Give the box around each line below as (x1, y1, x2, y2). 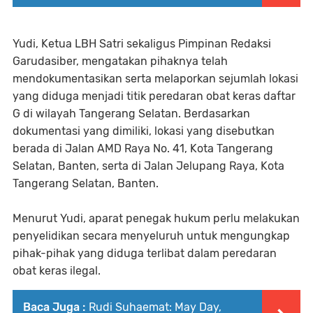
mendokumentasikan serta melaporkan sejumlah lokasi (13, 72, 298, 86)
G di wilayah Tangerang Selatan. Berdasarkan (13, 107, 250, 121)
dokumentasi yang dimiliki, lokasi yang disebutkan (13, 124, 275, 138)
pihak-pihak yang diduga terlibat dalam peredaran (13, 247, 277, 261)
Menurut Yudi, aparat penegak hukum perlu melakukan (13, 212, 300, 226)
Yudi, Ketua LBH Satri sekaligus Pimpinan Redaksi (13, 37, 271, 51)
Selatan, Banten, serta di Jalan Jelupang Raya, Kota (13, 159, 284, 173)
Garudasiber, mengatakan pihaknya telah (13, 54, 228, 68)
